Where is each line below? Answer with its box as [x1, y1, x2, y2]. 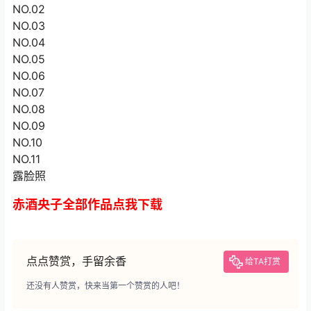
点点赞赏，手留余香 [26, 253, 126, 268]
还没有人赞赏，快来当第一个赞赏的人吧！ [26, 280, 185, 291]
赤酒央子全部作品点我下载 [12, 196, 162, 212]
